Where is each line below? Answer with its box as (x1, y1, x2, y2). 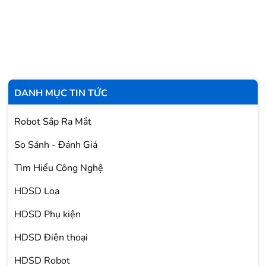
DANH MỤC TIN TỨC (14, 86, 107, 100)
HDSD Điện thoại (14, 230, 88, 244)
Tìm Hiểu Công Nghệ (14, 161, 103, 175)
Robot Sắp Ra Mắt (14, 115, 91, 128)
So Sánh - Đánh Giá (14, 138, 97, 151)
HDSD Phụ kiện (14, 207, 81, 221)
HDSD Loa (14, 184, 59, 198)
